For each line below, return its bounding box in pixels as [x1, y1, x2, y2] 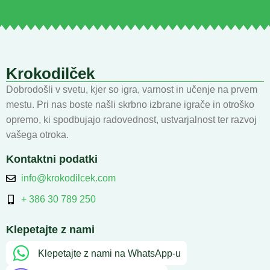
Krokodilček [6, 64, 95, 82]
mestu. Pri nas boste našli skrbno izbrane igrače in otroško [6, 99, 254, 110]
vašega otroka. [6, 130, 69, 140]
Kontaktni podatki [6, 153, 98, 166]
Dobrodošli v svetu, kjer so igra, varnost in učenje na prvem [6, 84, 257, 95]
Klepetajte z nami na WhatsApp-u [37, 248, 181, 259]
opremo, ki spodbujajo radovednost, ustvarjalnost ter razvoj [6, 115, 257, 125]
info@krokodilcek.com [21, 173, 116, 184]
